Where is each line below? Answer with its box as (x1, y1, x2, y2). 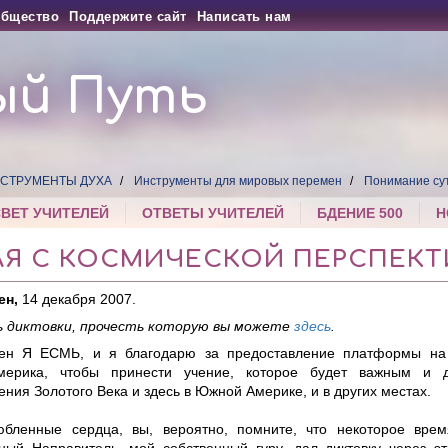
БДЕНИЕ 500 (317, 205, 404, 222)
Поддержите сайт (69, 9, 187, 24)
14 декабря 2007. (21, 291, 136, 308)
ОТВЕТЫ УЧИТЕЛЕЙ (142, 205, 285, 222)
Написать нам (196, 9, 292, 24)
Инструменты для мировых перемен (134, 174, 343, 189)
